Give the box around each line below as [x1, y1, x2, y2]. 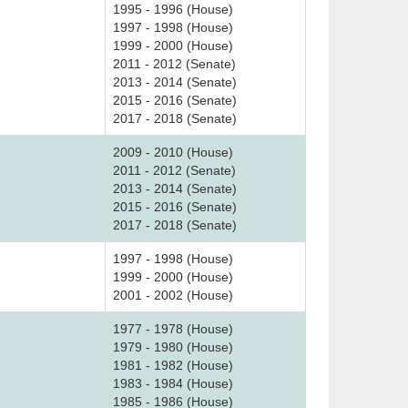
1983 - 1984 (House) [113, 376, 233, 391]
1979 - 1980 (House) [113, 340, 233, 354]
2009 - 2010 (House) [113, 145, 233, 159]
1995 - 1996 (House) [113, 2, 233, 16]
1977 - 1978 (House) [113, 321, 233, 336]
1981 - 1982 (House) [113, 358, 233, 372]
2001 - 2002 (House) [113, 288, 233, 302]
